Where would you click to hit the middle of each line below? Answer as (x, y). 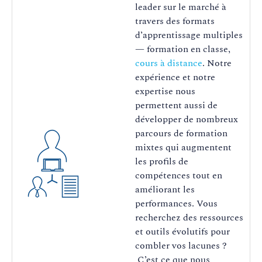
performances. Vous (176, 204)
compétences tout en (179, 176)
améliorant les (165, 190)
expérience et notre (175, 77)
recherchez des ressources (189, 218)
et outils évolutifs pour (182, 232)
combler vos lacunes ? (181, 246)
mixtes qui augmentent (183, 148)
